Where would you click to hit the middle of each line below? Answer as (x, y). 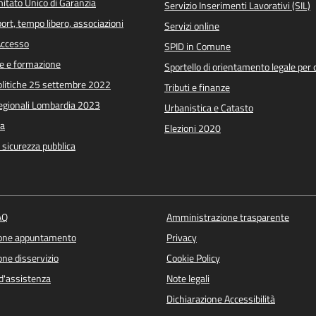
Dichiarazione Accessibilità (220, 299)
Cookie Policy (193, 258)
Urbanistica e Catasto (209, 108)
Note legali (188, 278)
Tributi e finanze (197, 88)
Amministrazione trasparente (227, 217)
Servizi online (192, 26)
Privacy (181, 237)
